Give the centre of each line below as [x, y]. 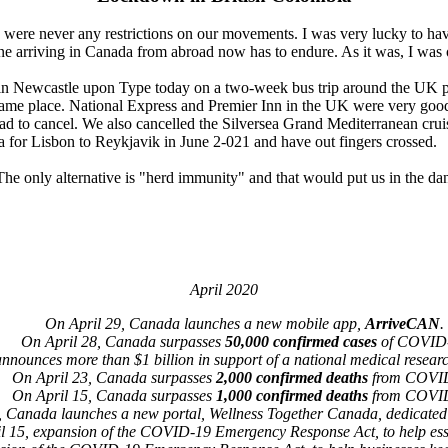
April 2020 [224, 289]
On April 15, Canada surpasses [114, 395]
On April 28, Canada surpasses [122, 341]
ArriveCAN [402, 323]
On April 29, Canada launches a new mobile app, [204, 323]
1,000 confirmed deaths [292, 395]
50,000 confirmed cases [300, 341]
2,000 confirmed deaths [292, 377]
